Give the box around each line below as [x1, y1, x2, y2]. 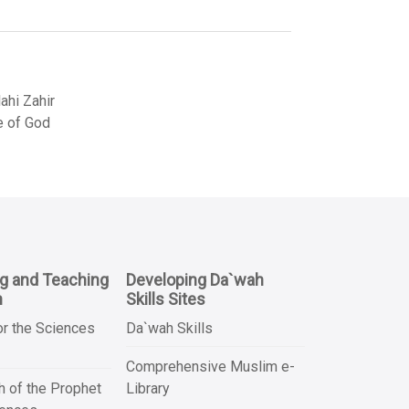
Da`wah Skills [125, 320, 213, 337]
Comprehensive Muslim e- [125, 358, 295, 375]
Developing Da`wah [125, 270, 264, 289]
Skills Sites [125, 289, 205, 309]
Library [125, 380, 170, 397]
